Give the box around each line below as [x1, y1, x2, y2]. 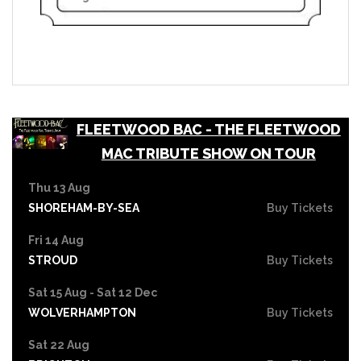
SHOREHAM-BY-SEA [28, 201, 139, 214]
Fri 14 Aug [28, 233, 84, 247]
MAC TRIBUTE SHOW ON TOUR [101, 144, 316, 162]
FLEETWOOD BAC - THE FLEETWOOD [76, 120, 341, 138]
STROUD [28, 253, 77, 267]
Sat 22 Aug [28, 338, 89, 351]
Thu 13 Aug [28, 180, 90, 194]
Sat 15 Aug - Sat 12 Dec [28, 285, 157, 299]
